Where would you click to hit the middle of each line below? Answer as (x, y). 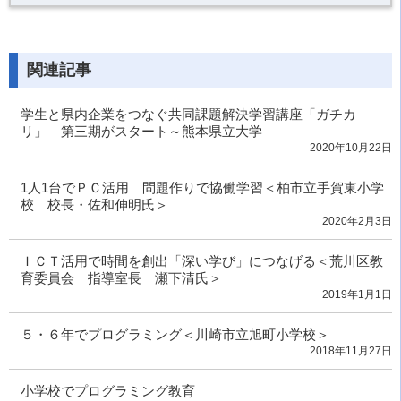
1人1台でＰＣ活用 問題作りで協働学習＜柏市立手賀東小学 (202, 188)
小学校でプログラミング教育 (107, 390)
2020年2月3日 (357, 222)
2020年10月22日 (351, 148)
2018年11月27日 (351, 350)
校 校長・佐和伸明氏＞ (94, 205)
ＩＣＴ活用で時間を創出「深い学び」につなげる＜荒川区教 (201, 261)
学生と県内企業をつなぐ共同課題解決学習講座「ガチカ (188, 115)
